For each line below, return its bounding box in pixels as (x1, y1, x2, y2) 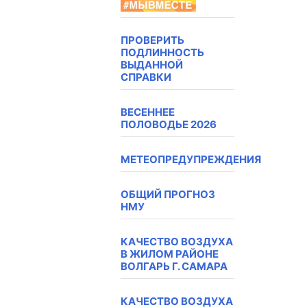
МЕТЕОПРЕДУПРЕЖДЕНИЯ (121, 153, 261, 167)
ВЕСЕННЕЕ (121, 106, 175, 119)
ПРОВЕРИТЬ (121, 34, 184, 47)
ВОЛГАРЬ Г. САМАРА (121, 260, 228, 273)
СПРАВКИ (121, 71, 171, 84)
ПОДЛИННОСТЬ (121, 46, 204, 60)
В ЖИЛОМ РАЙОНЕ (121, 247, 219, 261)
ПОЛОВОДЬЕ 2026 (121, 118, 217, 132)
